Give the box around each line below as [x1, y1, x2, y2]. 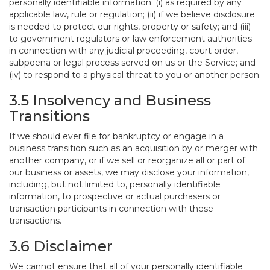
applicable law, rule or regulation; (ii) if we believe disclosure [9, 9, 255, 20]
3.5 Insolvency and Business [9, 92, 211, 109]
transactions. [9, 215, 61, 226]
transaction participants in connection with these [9, 203, 213, 214]
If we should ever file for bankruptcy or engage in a [9, 131, 224, 142]
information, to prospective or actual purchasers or [9, 191, 221, 202]
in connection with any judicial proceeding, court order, [9, 45, 238, 56]
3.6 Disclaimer [9, 237, 113, 255]
